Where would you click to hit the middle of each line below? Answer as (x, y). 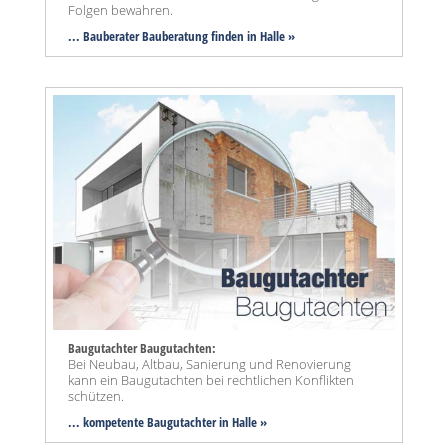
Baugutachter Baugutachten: (142, 348)
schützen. (96, 396)
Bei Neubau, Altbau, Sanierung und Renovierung (209, 364)
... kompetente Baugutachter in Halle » (167, 422)
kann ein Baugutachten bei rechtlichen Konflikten (211, 380)
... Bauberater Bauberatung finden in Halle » (181, 36)
